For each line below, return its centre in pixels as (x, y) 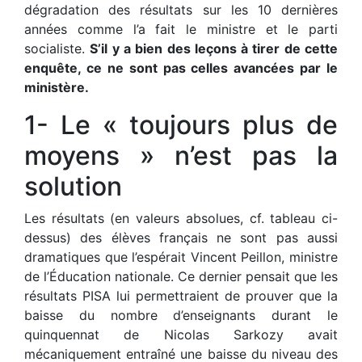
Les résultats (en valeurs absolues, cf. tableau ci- (181, 219)
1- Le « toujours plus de (181, 125)
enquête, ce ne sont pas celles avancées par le (181, 68)
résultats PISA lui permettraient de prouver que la (181, 296)
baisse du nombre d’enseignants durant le (181, 316)
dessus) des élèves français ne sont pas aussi (181, 238)
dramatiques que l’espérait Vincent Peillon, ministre (181, 257)
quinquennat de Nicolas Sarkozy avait (181, 335)
